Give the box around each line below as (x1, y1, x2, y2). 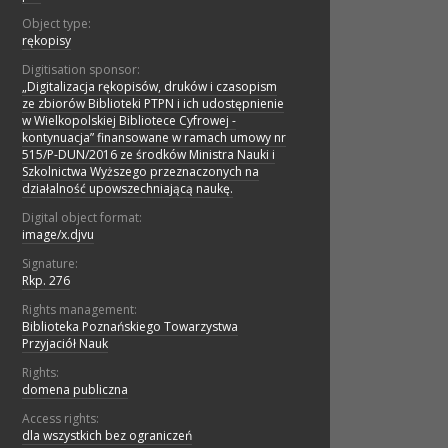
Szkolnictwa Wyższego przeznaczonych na (22, 163, 259, 181)
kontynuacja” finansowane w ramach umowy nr (22, 129, 286, 147)
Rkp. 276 (22, 272, 70, 290)
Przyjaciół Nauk (22, 335, 108, 353)
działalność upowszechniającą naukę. (22, 180, 233, 198)
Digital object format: (22, 209, 142, 227)
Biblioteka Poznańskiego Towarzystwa (22, 318, 238, 336)
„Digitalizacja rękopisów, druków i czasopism (22, 78, 277, 96)
